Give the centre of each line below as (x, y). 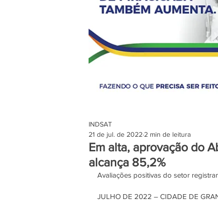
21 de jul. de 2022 (116, 134)
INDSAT (100, 124)
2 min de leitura (167, 134)
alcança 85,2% (127, 162)
